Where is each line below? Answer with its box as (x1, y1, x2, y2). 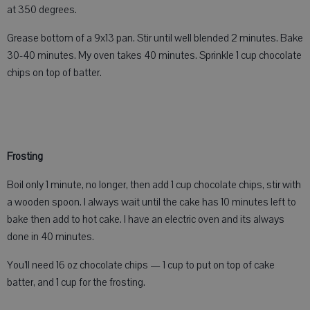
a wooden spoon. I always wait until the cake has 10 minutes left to (7, 195, 296, 209)
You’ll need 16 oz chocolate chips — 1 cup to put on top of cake (7, 258, 275, 272)
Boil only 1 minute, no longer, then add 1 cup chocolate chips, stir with (7, 178, 301, 192)
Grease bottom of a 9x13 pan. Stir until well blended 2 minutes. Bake (7, 31, 303, 45)
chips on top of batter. (7, 66, 102, 80)
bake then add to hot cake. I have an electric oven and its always (7, 212, 284, 226)
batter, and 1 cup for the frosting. (7, 275, 145, 289)
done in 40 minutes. (7, 230, 94, 244)
